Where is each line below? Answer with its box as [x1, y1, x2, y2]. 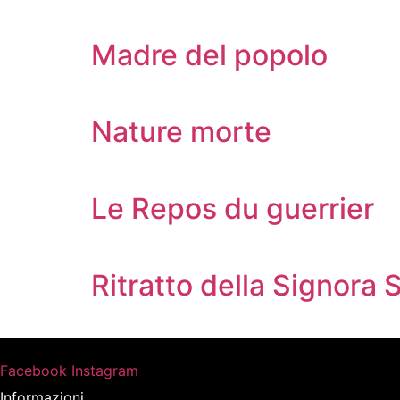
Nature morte [91, 114, 271, 149]
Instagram [71, 362, 138, 379]
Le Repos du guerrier [91, 191, 374, 226]
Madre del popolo [91, 37, 328, 72]
